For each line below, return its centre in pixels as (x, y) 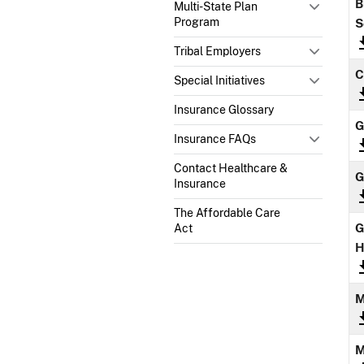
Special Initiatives (219, 80)
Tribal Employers (217, 51)
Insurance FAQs (215, 139)
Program (197, 22)
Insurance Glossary (224, 109)
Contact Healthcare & (231, 168)
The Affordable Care (227, 212)
